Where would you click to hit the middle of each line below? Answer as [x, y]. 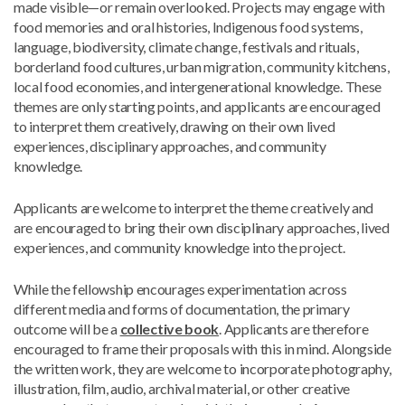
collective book [170, 329]
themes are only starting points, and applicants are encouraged [197, 106]
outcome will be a [67, 329]
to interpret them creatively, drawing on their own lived [174, 126]
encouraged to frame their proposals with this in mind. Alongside [202, 348]
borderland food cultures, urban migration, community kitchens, [202, 66]
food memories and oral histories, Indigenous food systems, [188, 27]
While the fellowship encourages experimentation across [180, 289]
